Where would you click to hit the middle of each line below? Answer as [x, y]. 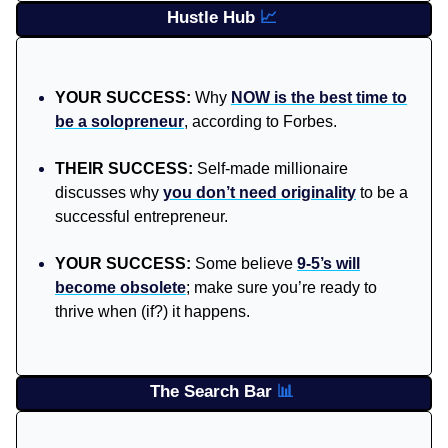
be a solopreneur [119, 121]
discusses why [109, 192]
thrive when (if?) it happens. [152, 311]
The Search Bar [213, 391]
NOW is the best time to [319, 97]
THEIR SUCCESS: [126, 168]
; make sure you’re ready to [281, 287]
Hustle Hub [213, 17]
